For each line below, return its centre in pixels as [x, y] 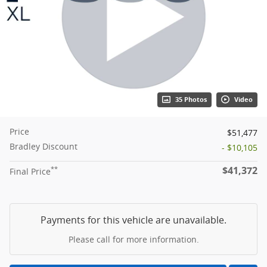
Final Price [30, 171]
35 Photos [191, 99]
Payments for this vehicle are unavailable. [133, 220]
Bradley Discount [44, 146]
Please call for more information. [133, 239]
